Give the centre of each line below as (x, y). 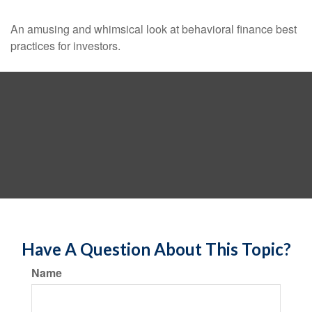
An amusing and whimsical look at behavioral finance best (154, 29)
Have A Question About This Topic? (156, 249)
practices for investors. (65, 46)
